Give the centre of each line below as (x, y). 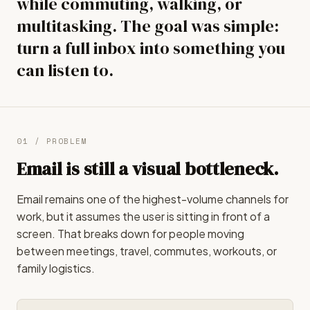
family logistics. (56, 268)
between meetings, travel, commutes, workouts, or (147, 251)
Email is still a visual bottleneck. (148, 169)
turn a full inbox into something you (151, 48)
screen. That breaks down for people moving (130, 234)
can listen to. (65, 70)
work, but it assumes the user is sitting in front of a (143, 216)
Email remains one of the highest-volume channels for (153, 199)
